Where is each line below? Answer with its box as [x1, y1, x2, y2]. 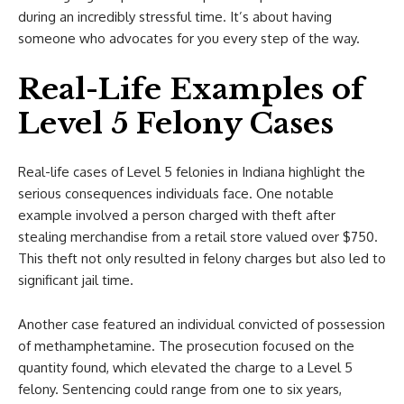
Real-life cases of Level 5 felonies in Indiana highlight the [18, 163, 365, 180]
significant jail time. [18, 271, 133, 289]
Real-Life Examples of [18, 71, 364, 107]
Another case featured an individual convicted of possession [18, 316, 385, 333]
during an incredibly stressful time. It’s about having [18, 8, 332, 25]
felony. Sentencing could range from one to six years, [18, 381, 342, 398]
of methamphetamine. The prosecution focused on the [18, 337, 354, 354]
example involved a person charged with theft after [18, 207, 335, 224]
